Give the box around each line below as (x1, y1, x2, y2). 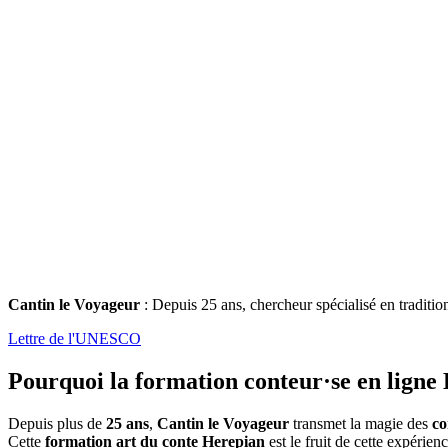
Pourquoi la (8, 368, 135, 395)
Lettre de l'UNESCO (8, 330, 141, 348)
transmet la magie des (289, 415, 432, 433)
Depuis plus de (8, 415, 106, 433)
